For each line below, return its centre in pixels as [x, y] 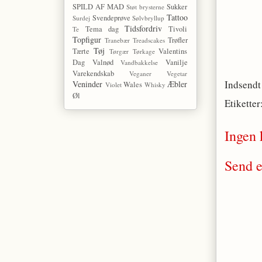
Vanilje [176, 63]
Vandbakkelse [139, 63]
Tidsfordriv [144, 29]
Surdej [82, 18]
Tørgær [119, 51]
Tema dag [102, 29]
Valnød [103, 63]
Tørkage [144, 51]
